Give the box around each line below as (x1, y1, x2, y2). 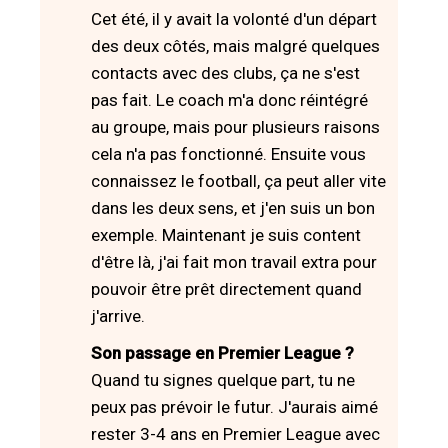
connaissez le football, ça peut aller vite (91, 170, 386, 191)
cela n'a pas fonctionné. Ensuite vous (91, 143, 366, 164)
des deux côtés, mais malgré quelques (91, 35, 380, 56)
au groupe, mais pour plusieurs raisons (91, 116, 380, 137)
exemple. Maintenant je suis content (91, 224, 361, 245)
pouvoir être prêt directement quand (91, 278, 362, 299)
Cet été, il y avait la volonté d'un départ (91, 8, 377, 29)
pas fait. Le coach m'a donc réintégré (91, 89, 368, 110)
